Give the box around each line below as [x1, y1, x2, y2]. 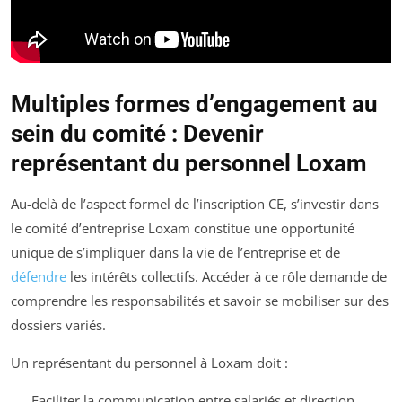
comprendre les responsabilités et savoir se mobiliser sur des [11, 292, 389, 310]
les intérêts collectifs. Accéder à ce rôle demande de [66, 267, 387, 286]
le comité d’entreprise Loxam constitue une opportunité [11, 219, 354, 238]
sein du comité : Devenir [11, 120, 264, 148]
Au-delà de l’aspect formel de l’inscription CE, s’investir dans [11, 195, 379, 214]
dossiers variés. [11, 316, 106, 335]
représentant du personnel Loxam [11, 150, 367, 178]
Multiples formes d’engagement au [11, 91, 378, 118]
